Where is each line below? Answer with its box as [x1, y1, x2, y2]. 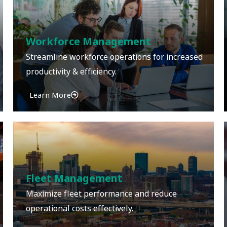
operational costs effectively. [25, 198, 133, 218]
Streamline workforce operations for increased [25, 47, 203, 67]
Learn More [29, 86, 71, 104]
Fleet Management [25, 171, 123, 185]
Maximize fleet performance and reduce [25, 183, 177, 204]
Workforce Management [25, 34, 151, 49]
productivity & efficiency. [25, 61, 117, 82]
